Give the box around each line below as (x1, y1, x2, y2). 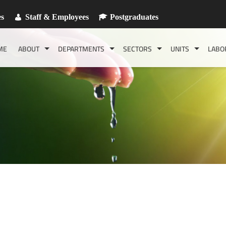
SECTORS (123, 42, 152, 55)
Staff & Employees (25, 12, 89, 21)
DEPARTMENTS (58, 42, 104, 55)
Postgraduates (110, 12, 158, 21)
